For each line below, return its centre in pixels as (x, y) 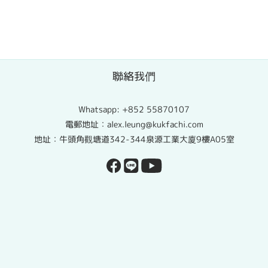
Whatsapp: (100, 109)
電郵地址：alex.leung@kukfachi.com (134, 124)
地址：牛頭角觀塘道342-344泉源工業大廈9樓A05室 (134, 139)
